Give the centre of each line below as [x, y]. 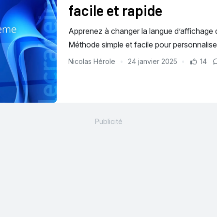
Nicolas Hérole [93, 62]
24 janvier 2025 [152, 62]
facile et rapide [115, 10]
